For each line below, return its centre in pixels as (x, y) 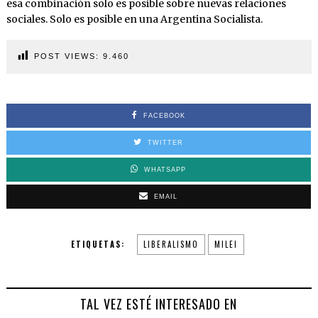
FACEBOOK (164, 116)
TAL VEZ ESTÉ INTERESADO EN (159, 304)
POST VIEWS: (66, 56)
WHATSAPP (165, 170)
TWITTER (166, 143)
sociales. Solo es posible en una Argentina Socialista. (134, 20)
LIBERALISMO (171, 245)
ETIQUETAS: (98, 245)
